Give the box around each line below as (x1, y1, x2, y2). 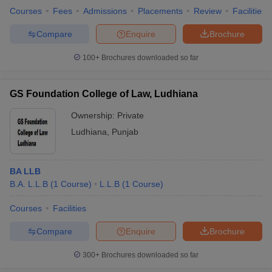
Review (194, 6, 222, 16)
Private (117, 110, 144, 120)
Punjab (112, 127, 138, 137)
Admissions (83, 6, 127, 16)
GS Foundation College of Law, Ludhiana (10, 89, 198, 99)
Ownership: (71, 110, 117, 120)
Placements (138, 6, 183, 16)
